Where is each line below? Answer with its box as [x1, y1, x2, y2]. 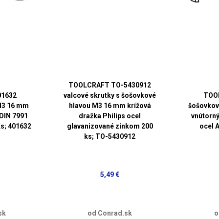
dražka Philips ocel [79, 111, 141, 120]
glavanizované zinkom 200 [66, 122, 153, 130]
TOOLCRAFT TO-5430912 [68, 81, 152, 89]
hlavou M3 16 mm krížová [68, 101, 151, 109]
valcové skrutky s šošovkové [64, 91, 156, 99]
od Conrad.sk [88, 209, 132, 217]
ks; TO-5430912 [84, 132, 136, 140]
